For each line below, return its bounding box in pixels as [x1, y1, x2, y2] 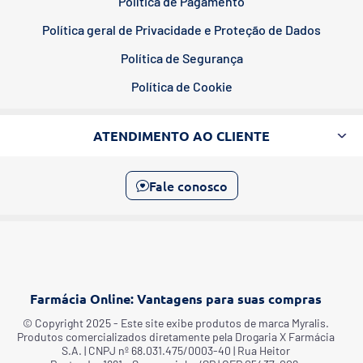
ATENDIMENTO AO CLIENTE [93, 126, 270, 144]
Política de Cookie [130, 78, 233, 94]
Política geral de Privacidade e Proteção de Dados [42, 21, 321, 37]
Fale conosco [148, 176, 228, 194]
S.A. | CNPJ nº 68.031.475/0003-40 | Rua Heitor [62, 343, 291, 357]
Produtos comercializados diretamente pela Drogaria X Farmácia [17, 329, 335, 344]
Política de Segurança [120, 49, 243, 66]
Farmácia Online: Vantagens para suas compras [30, 289, 322, 307]
